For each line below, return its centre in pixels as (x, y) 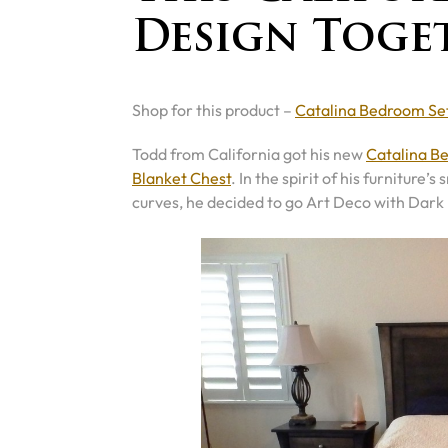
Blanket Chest (181, 178)
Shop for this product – (213, 110)
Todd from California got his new (249, 154)
